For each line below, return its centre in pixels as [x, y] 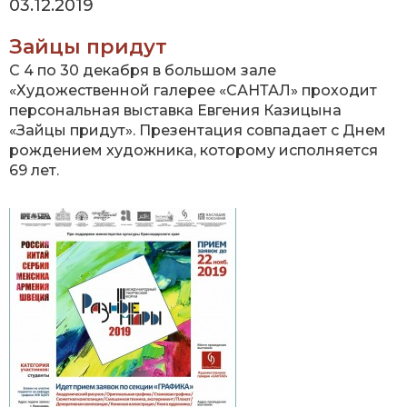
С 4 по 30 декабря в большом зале [143, 71]
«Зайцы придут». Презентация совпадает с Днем [198, 131]
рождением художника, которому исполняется [194, 151]
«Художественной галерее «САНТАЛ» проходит [193, 91]
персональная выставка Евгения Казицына [175, 111]
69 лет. [34, 171]
